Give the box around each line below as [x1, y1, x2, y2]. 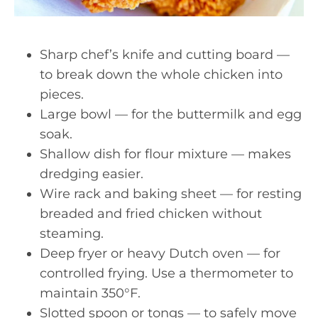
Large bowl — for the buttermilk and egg [40, 106, 302, 122]
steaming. [40, 225, 104, 241]
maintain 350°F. [40, 285, 141, 301]
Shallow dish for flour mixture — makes [40, 146, 291, 162]
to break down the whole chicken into [40, 66, 283, 82]
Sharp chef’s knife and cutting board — [40, 46, 290, 62]
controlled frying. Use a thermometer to [40, 265, 293, 281]
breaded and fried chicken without [40, 205, 262, 221]
